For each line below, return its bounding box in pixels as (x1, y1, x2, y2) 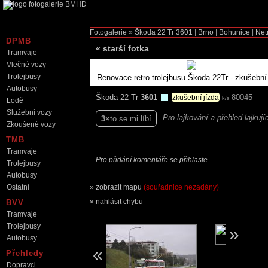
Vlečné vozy (7, 60, 46, 69)
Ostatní (7, 183, 29, 191)
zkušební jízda (172, 93, 219, 101)
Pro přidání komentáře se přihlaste (96, 156, 208, 164)
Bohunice (219, 28, 250, 36)
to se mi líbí (110, 114, 151, 123)
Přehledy (6, 249, 44, 258)
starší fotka (103, 44, 149, 53)
